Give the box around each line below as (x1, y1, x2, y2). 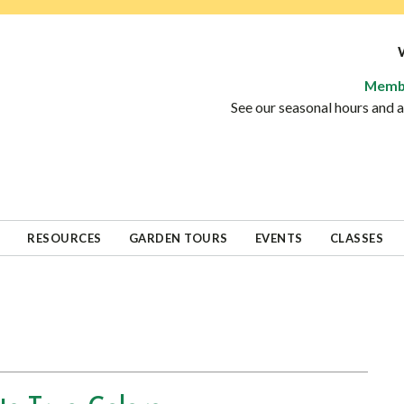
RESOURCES (27, 231, 102, 245)
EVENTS (254, 231, 303, 245)
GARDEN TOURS (128, 231, 228, 245)
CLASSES (329, 231, 383, 245)
